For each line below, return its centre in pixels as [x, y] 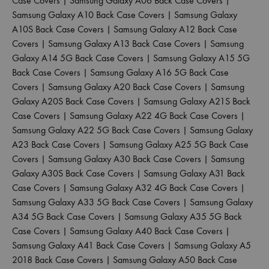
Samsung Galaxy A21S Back [197, 101]
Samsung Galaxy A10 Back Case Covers [88, 14]
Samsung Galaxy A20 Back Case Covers [125, 86]
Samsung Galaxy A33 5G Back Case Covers [96, 202]
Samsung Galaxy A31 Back [194, 173]
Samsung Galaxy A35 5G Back [183, 216]
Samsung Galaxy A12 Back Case [175, 29]
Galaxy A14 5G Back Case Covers [78, 58]
